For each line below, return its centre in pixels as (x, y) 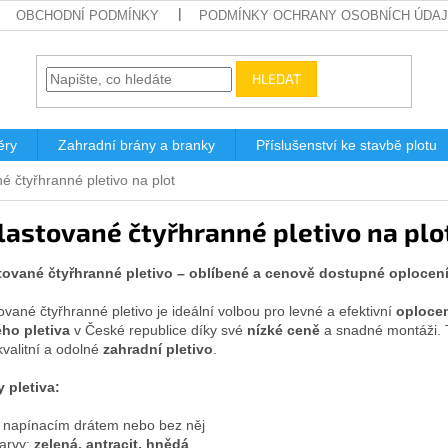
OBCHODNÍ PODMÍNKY (88, 15)
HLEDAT (277, 78)
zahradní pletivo (158, 348)
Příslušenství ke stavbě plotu (346, 145)
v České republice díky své (158, 329)
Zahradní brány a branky (136, 145)
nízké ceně (283, 329)
